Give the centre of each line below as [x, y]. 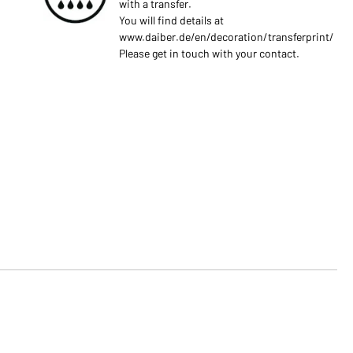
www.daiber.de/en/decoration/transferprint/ [226, 37]
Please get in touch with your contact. [209, 53]
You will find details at [171, 20]
